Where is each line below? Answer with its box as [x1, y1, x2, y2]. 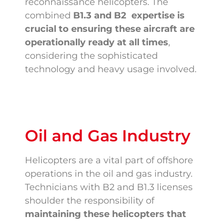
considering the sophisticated [25, 50, 158, 62]
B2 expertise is [114, 10, 185, 21]
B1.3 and [73, 10, 114, 21]
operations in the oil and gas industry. [25, 168, 193, 180]
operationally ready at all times [25, 37, 168, 48]
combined [25, 10, 73, 21]
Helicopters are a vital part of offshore [25, 155, 193, 166]
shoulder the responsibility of [25, 195, 154, 207]
